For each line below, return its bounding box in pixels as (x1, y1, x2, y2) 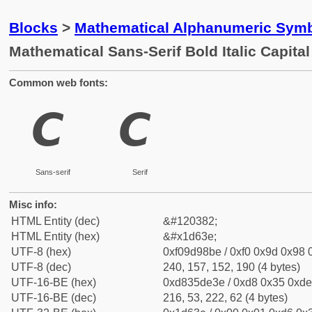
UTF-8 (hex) (11, 246, 71, 258)
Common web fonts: (9, 77, 108, 88)
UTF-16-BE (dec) (11, 292, 96, 304)
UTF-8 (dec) (11, 261, 71, 273)
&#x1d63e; (163, 231, 217, 242)
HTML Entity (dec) (11, 215, 100, 227)
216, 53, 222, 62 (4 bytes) (163, 292, 288, 304)
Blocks (9, 19, 58, 36)
